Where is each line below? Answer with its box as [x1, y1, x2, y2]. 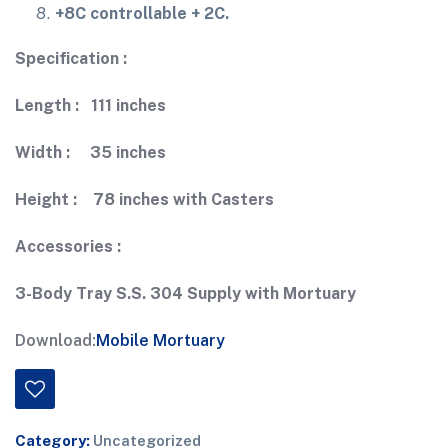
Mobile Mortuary [96, 331, 225, 350]
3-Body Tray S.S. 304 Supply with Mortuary [15, 284, 356, 303]
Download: [15, 331, 96, 350]
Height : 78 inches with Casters [15, 190, 274, 209]
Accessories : [15, 237, 121, 256]
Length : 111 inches [15, 96, 166, 115]
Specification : [15, 49, 127, 68]
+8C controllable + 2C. [55, 4, 229, 23]
